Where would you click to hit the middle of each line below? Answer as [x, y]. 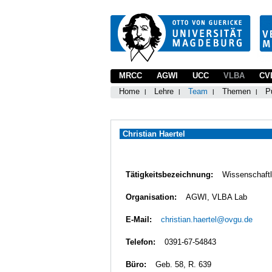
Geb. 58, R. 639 [183, 264]
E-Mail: [139, 219]
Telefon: [141, 242]
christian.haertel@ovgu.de [207, 219]
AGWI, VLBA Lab [216, 197]
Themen [236, 91]
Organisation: [151, 197]
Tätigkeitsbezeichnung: [169, 175]
